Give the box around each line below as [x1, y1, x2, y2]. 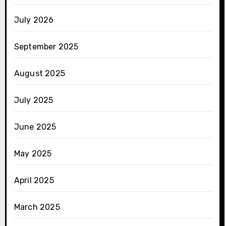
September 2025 [14, 42, 79, 52]
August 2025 [14, 69, 65, 79]
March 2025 [14, 202, 60, 212]
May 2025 [14, 149, 52, 159]
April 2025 [14, 176, 54, 186]
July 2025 [14, 95, 53, 105]
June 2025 [14, 122, 56, 132]
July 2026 [14, 15, 54, 25]
